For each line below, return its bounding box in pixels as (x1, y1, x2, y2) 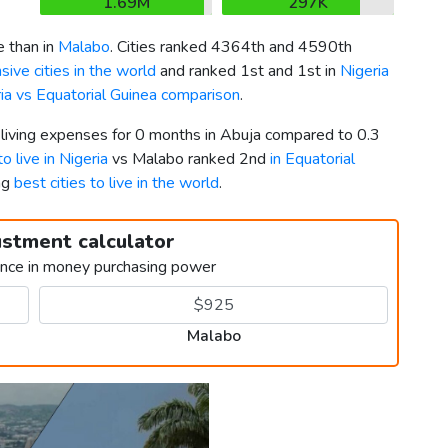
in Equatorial (270, 148, 355, 171)
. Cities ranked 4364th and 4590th (110, 36, 352, 59)
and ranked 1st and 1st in (156, 60, 340, 83)
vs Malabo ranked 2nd (108, 148, 270, 171)
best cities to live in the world (14, 172, 219, 195)
